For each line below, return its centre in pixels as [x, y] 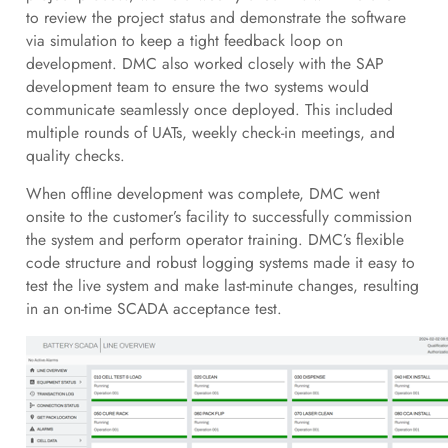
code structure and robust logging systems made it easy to [220, 263]
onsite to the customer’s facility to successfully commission [218, 217]
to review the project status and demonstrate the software [215, 17]
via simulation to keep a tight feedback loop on [184, 40]
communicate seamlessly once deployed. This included [209, 109]
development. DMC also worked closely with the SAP [204, 63]
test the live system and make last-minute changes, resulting [222, 286]
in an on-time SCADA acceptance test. [158, 309]
